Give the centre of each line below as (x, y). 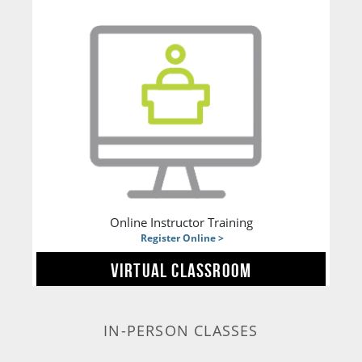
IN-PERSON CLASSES (181, 330)
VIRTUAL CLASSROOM (181, 270)
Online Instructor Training (181, 222)
